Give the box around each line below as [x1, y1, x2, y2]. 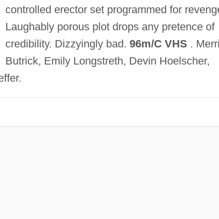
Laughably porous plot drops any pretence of [5, 20, 215, 33]
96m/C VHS [129, 37, 187, 50]
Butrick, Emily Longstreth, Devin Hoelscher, [5, 54, 210, 67]
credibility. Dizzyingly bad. [5, 37, 130, 50]
